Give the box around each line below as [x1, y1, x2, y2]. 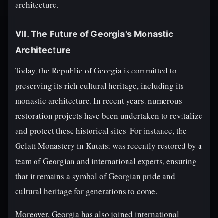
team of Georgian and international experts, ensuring [15, 155, 197, 166]
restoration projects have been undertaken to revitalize [15, 110, 202, 121]
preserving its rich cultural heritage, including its [15, 80, 184, 91]
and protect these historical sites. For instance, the [15, 125, 187, 136]
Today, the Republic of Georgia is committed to [15, 65, 177, 76]
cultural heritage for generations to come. [15, 185, 157, 197]
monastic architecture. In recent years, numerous [15, 95, 182, 106]
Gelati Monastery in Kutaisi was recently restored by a [15, 140, 202, 151]
